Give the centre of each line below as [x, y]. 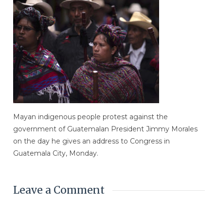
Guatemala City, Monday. [55, 154]
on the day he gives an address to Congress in [91, 141]
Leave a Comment [59, 190]
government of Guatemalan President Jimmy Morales [105, 129]
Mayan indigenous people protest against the [90, 117]
